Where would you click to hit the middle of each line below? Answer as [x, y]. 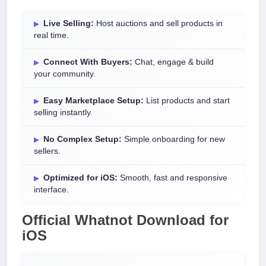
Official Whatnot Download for [125, 220]
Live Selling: [69, 23]
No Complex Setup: [83, 139]
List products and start [187, 101]
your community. [65, 74]
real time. [51, 35]
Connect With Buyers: [88, 62]
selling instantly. [63, 113]
